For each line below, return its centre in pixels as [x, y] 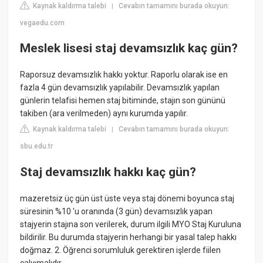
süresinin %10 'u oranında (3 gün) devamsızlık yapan [117, 212]
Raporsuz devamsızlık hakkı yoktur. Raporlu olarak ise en [124, 75]
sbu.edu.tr [37, 146]
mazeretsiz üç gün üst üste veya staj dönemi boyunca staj [127, 199]
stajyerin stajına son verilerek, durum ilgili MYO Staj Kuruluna [131, 225]
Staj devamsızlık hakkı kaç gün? [108, 172]
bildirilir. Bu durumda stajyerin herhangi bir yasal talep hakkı [129, 237]
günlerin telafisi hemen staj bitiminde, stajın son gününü [123, 101]
